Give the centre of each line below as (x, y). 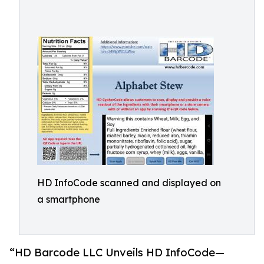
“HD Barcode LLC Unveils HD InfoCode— (117, 253)
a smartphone (69, 199)
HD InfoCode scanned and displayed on (129, 183)
